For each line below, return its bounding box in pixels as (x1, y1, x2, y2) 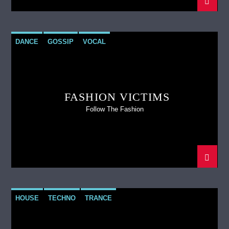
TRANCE (85, 194, 112, 202)
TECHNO (48, 194, 76, 202)
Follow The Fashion (85, 105, 144, 113)
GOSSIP (48, 37, 74, 45)
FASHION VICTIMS (64, 90, 170, 104)
